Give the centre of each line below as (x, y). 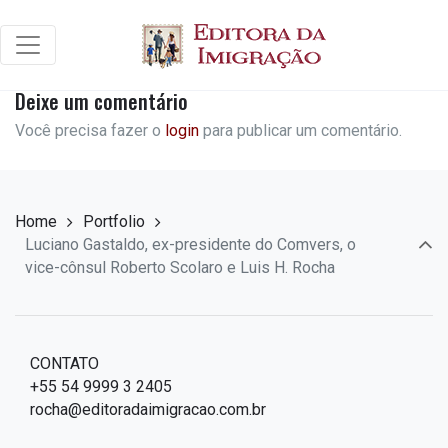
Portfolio (114, 221)
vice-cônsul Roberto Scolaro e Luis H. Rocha (180, 267)
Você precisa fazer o (90, 130)
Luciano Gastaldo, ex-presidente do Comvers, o (190, 244)
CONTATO (64, 363)
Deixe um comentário (101, 101)
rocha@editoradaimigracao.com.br (148, 409)
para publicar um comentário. (300, 130)
